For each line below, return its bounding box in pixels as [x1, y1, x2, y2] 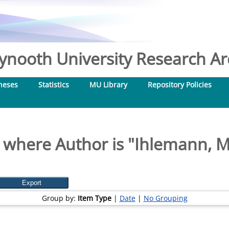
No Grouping [143, 193, 188, 203]
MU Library [89, 80, 127, 89]
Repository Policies [148, 80, 212, 89]
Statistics [38, 80, 69, 89]
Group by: [41, 193, 78, 203]
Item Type [77, 193, 111, 203]
